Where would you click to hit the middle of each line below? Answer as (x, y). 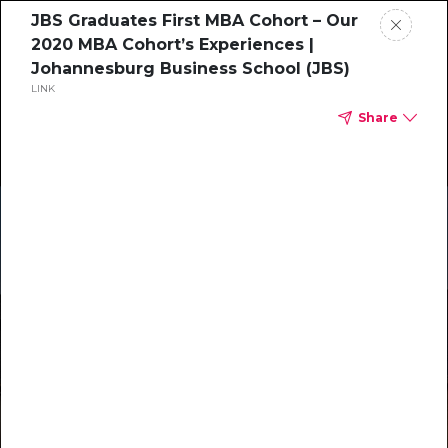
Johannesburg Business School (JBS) (190, 68)
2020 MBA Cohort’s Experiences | (172, 44)
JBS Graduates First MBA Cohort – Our (194, 20)
